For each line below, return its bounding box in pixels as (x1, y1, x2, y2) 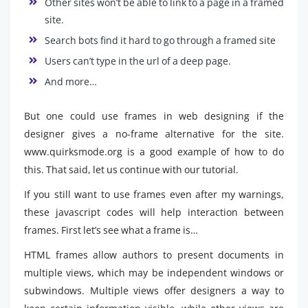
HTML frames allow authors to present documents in (24, 248, 284, 261)
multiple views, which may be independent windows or (24, 266, 284, 279)
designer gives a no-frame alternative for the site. (24, 127, 284, 140)
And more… (45, 75, 97, 88)
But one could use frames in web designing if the (24, 109, 284, 122)
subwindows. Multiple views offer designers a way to (24, 284, 284, 297)
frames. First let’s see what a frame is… (24, 223, 198, 236)
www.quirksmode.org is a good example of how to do (24, 145, 284, 158)
